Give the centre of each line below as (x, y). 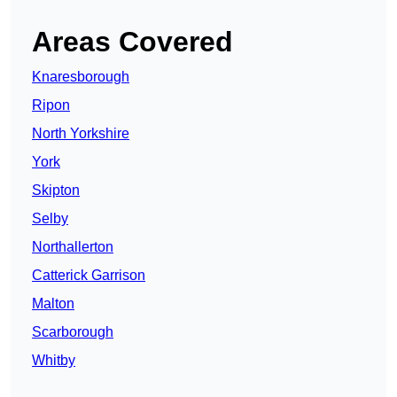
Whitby (54, 361)
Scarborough (73, 332)
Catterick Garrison (89, 276)
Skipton (56, 191)
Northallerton (73, 247)
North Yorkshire (81, 134)
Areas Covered (132, 42)
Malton (53, 304)
